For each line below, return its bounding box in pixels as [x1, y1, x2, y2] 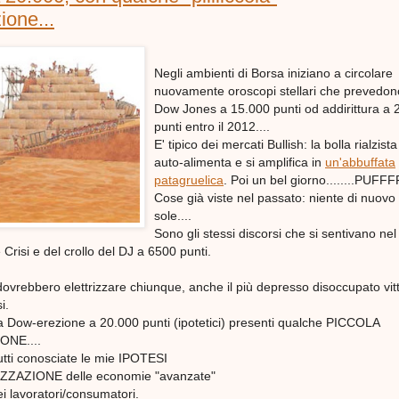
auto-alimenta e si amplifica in [154, 155, 325, 170]
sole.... [154, 208, 191, 224]
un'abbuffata [325, 155, 395, 170]
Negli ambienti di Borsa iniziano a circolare [154, 66, 393, 81]
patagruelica [154, 173, 224, 188]
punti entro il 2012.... [154, 119, 270, 134]
